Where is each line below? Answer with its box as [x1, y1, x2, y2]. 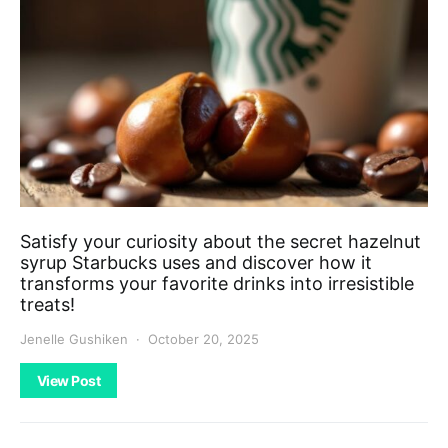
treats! [20, 293, 75, 315]
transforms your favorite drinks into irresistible [20, 272, 414, 294]
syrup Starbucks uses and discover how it [20, 251, 372, 273]
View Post [37, 371, 101, 389]
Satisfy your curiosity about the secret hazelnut [20, 230, 421, 252]
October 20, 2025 [148, 330, 259, 347]
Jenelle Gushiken [20, 330, 128, 347]
